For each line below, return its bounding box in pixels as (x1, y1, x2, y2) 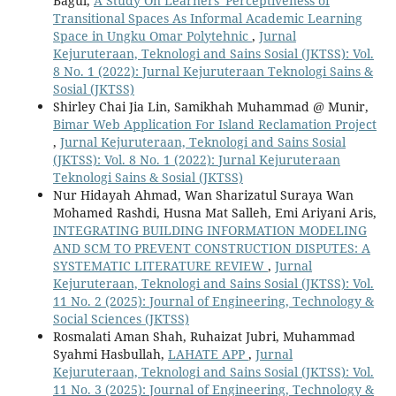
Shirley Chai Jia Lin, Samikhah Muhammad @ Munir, (52, 97, 369, 115)
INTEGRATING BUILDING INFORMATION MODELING (52, 221, 367, 239)
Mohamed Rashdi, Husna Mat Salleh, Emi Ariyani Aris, (52, 203, 377, 221)
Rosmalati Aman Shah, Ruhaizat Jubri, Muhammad (52, 327, 355, 345)
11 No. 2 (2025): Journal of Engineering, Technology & (52, 292, 374, 309)
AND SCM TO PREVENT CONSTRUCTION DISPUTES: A (52, 239, 370, 256)
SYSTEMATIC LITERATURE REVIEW (52, 256, 268, 274)
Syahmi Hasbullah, (52, 345, 168, 362)
